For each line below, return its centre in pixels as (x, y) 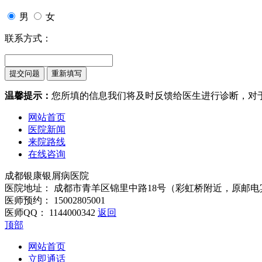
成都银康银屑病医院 (47, 175)
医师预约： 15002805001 (55, 200)
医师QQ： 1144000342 (51, 212)
